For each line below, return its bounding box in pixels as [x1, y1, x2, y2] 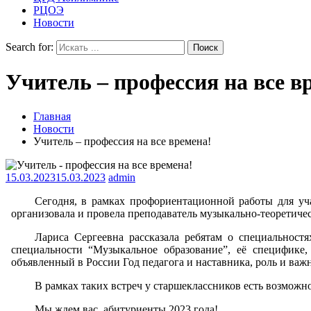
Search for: [6, 41, 53, 53]
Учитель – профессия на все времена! [33, 135, 211, 147]
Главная [33, 110, 71, 122]
